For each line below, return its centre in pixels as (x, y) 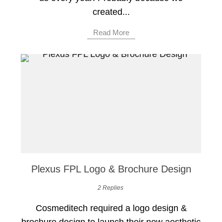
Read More (111, 33)
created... (111, 12)
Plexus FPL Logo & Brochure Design (111, 169)
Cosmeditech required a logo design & (111, 208)
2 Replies (111, 188)
